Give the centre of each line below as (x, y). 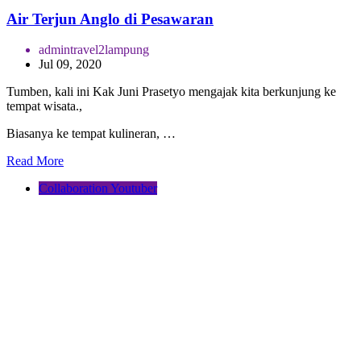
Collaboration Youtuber (98, 189)
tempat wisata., (44, 106)
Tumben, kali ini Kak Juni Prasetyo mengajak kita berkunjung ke (171, 92)
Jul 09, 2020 (70, 64)
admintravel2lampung (94, 50)
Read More (35, 161)
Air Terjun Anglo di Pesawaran (110, 19)
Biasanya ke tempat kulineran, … (91, 134)
